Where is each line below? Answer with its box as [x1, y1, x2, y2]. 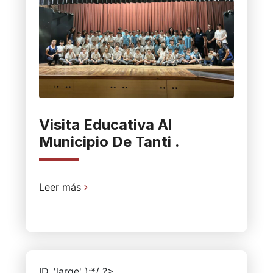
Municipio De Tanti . [38, 132, 180, 151]
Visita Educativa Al [38, 115, 172, 133]
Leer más [38, 180, 84, 193]
